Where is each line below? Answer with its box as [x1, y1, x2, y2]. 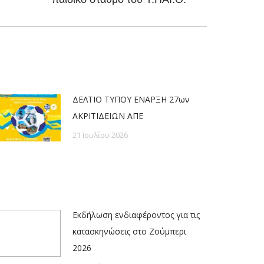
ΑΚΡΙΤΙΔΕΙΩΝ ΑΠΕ [72, 110, 143, 122]
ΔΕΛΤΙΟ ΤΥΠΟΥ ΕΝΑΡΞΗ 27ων [72, 94, 190, 105]
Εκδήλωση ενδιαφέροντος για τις [72, 209, 200, 221]
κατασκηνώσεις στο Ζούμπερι [72, 226, 186, 237]
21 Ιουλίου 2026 [72, 130, 128, 141]
